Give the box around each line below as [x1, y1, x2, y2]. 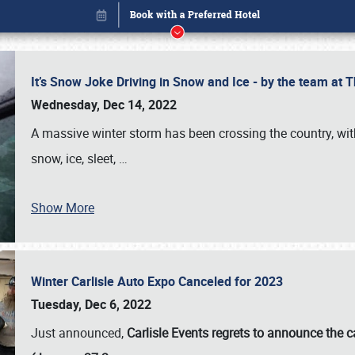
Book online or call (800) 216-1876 [81, 290, 274, 308]
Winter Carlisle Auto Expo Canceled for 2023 [31, 273, 289, 290]
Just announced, [31, 324, 127, 342]
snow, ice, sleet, [31, 150, 119, 167]
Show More [31, 199, 94, 216]
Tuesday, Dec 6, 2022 [31, 296, 151, 313]
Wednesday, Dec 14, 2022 [31, 96, 177, 113]
